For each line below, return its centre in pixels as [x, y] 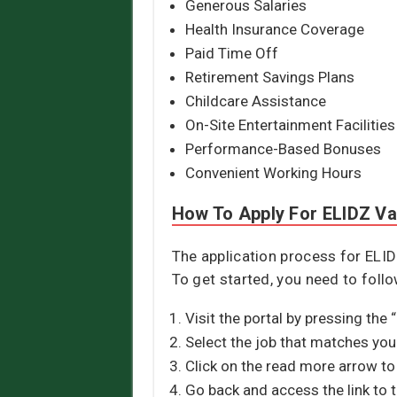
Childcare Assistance [255, 101]
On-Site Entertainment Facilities [290, 125]
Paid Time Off [231, 54]
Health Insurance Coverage [274, 30]
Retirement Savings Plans [269, 78]
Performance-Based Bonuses [283, 149]
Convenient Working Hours [273, 173]
